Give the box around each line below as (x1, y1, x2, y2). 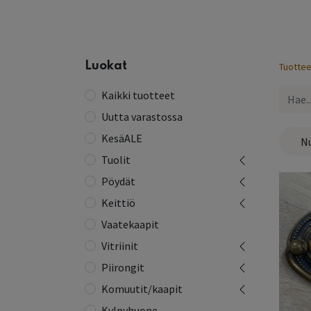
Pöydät (101, 174, 135, 188)
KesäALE (101, 131, 142, 145)
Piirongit (101, 260, 144, 274)
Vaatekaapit (101, 217, 159, 231)
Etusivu (87, 14, 121, 28)
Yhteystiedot (217, 14, 278, 28)
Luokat (85, 60, 127, 72)
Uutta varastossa (101, 110, 183, 124)
